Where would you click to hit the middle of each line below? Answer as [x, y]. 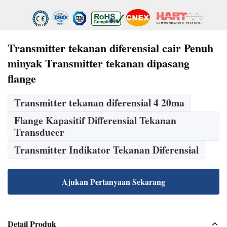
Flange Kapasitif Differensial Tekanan [95, 120]
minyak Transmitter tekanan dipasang [99, 63]
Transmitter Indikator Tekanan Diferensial [106, 150]
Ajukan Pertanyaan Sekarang [113, 182]
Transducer [39, 132]
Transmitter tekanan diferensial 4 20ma [99, 103]
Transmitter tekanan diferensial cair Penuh [110, 48]
